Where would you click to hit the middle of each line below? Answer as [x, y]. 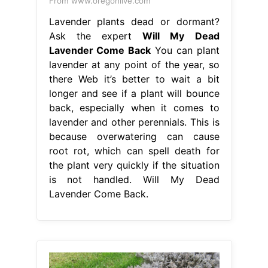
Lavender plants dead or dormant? [134, 21]
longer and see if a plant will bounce [134, 93]
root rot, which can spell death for [134, 150]
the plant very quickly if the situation [134, 165]
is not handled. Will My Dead [134, 179]
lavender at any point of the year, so [134, 64]
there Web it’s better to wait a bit [134, 79]
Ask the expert [96, 36]
